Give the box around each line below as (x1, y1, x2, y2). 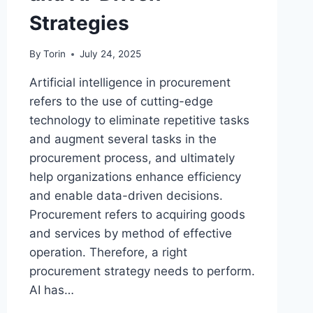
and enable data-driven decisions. (29, 189, 223, 203)
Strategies (29, 10, 129, 35)
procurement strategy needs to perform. (29, 264, 255, 279)
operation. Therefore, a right (29, 245, 187, 260)
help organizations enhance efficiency (29, 170, 241, 184)
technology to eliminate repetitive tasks (29, 113, 249, 128)
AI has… (29, 283, 74, 298)
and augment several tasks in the (29, 132, 217, 147)
